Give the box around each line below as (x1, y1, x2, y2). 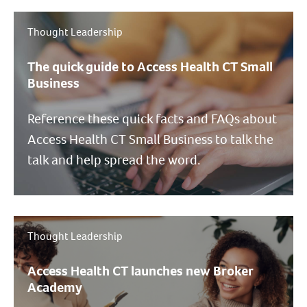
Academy (27, 278, 82, 297)
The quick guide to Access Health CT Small (27, 58, 273, 76)
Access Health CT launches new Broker (27, 262, 253, 280)
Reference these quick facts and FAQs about (27, 110, 277, 128)
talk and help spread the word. (27, 151, 201, 169)
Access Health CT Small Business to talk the (27, 130, 273, 149)
